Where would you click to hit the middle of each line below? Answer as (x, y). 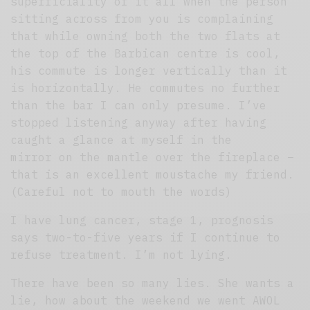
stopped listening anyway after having (139, 123)
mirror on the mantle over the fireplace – (153, 157)
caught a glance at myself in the (121, 140)
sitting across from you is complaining (142, 19)
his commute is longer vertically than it (149, 71)
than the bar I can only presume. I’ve (139, 106)
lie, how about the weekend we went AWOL (146, 301)
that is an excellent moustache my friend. (153, 175)
